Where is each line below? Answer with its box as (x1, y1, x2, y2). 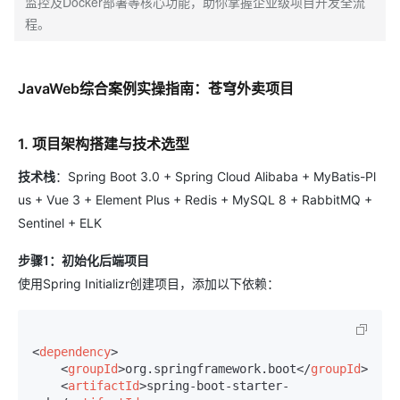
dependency (39, 345, 111, 359)
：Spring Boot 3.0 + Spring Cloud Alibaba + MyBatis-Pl (55, 169, 376, 184)
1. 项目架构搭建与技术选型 (18, 135, 189, 153)
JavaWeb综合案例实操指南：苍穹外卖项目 (18, 79, 294, 97)
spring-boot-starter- (146, 379, 289, 393)
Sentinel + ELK (18, 215, 102, 230)
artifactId (68, 379, 139, 393)
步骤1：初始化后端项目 (18, 253, 149, 268)
